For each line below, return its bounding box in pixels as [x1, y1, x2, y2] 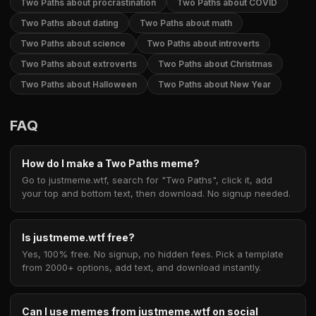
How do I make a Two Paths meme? [22, 157, 200, 169]
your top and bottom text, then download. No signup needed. [22, 188, 291, 199]
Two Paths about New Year [158, 79, 271, 90]
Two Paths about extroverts [20, 59, 137, 69]
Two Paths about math [140, 18, 232, 28]
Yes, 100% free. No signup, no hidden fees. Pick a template [22, 248, 284, 260]
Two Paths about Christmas [158, 59, 272, 69]
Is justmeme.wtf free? [22, 231, 135, 243]
